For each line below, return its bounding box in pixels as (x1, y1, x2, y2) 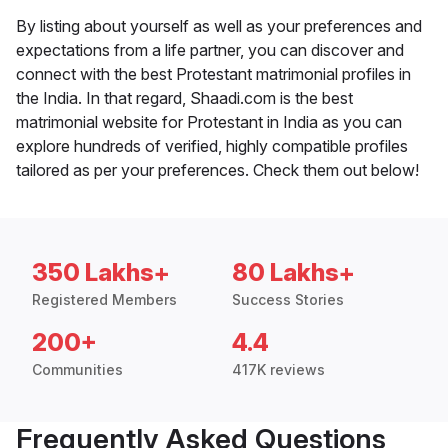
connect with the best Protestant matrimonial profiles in (16, 64, 411, 85)
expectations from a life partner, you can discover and (16, 40, 404, 61)
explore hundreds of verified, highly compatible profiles (16, 136, 408, 157)
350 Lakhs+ (32, 258, 170, 288)
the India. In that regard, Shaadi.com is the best (16, 88, 353, 109)
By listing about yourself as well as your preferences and (16, 16, 422, 37)
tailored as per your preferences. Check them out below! (16, 160, 419, 181)
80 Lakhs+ (232, 258, 355, 288)
